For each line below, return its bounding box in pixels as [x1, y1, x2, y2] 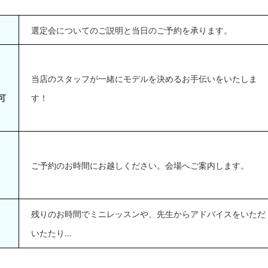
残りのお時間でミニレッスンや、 [31, 209, 157, 220]
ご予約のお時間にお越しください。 [31, 160, 165, 171]
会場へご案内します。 [165, 160, 249, 171]
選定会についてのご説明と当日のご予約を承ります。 [31, 25, 232, 36]
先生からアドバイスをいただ [157, 209, 266, 220]
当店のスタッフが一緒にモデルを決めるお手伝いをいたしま [31, 74, 257, 84]
